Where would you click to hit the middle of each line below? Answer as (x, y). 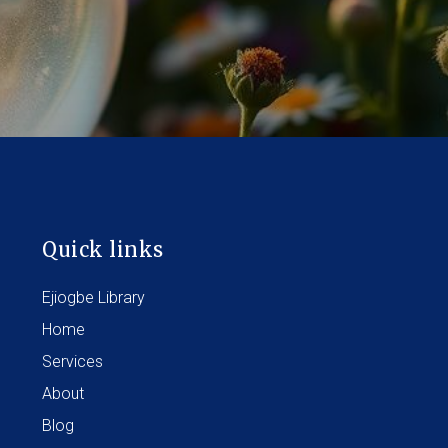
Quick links (103, 249)
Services (72, 361)
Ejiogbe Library (93, 297)
